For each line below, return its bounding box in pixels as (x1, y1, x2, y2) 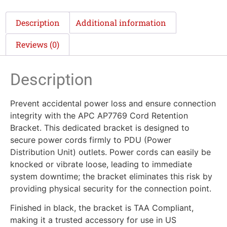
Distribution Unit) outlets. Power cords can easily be (10, 146, 211, 157)
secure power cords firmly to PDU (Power (10, 134, 171, 145)
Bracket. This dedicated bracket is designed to (10, 122, 190, 133)
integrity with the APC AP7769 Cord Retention (10, 110, 188, 121)
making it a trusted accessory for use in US (10, 215, 176, 225)
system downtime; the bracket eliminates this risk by (10, 171, 212, 181)
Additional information (75, 17, 166, 28)
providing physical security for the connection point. (10, 183, 211, 194)
